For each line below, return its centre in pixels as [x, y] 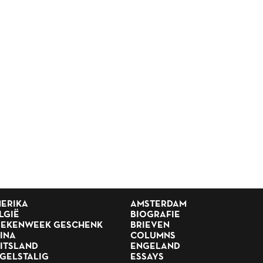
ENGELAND [155, 247]
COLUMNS [153, 236]
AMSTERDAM [159, 204]
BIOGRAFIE [155, 215]
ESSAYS [147, 257]
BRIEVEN [150, 225]
